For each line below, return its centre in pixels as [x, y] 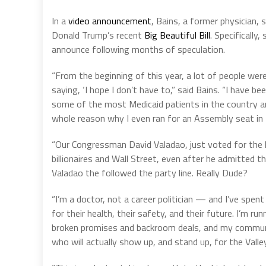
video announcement [110, 20]
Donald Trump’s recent [98, 35]
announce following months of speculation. [138, 49]
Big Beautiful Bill [177, 35]
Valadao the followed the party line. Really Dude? [150, 172]
